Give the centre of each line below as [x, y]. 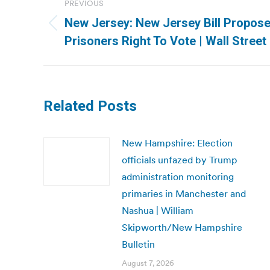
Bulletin [138, 244]
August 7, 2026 [148, 263]
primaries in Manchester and [184, 193]
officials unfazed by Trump [180, 160]
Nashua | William [158, 210]
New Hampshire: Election [177, 143]
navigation [92, 19]
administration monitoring [178, 177]
